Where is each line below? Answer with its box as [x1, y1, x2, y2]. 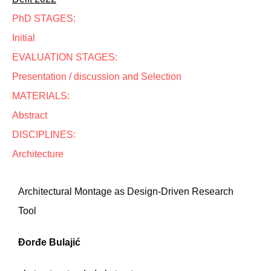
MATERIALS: [12, 91, 70, 101]
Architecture [12, 149, 64, 159]
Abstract [12, 110, 47, 120]
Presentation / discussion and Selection [12, 71, 181, 82]
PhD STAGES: [12, 13, 76, 24]
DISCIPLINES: [12, 129, 76, 140]
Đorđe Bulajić [18, 237, 80, 247]
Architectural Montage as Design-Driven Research [18, 186, 233, 197]
